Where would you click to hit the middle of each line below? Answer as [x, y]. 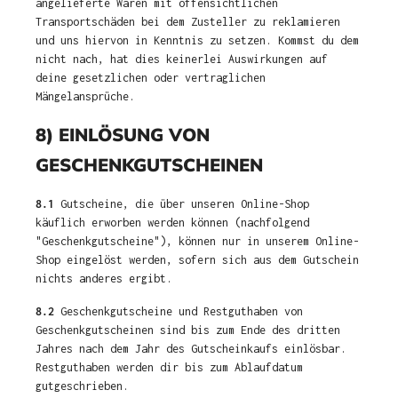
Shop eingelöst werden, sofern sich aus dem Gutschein [197, 260]
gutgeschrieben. [82, 386]
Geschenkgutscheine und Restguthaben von [179, 311]
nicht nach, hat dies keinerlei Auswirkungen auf [182, 59]
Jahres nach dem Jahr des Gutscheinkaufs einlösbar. [191, 349]
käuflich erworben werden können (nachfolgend [172, 223]
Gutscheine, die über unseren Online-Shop [182, 204]
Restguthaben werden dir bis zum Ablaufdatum [169, 367]
